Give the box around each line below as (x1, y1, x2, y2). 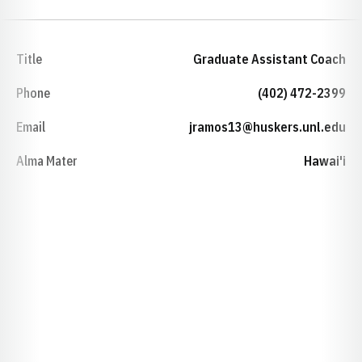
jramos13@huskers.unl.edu (189, 119, 346, 135)
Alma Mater (16, 153, 78, 169)
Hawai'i (304, 153, 346, 169)
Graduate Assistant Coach (193, 51, 346, 67)
